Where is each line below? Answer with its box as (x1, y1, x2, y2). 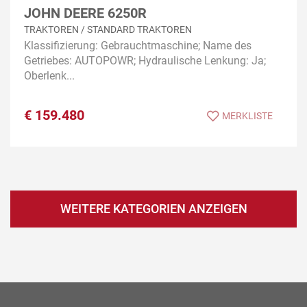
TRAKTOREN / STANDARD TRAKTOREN (24, 24, 192, 36)
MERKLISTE (222, 110, 273, 122)
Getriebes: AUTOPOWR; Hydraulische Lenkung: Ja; (24, 54, 266, 68)
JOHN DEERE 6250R (24, 4, 147, 21)
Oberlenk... (24, 69, 75, 83)
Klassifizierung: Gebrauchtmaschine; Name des (24, 39, 251, 53)
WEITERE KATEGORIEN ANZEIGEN (60, 201, 247, 217)
